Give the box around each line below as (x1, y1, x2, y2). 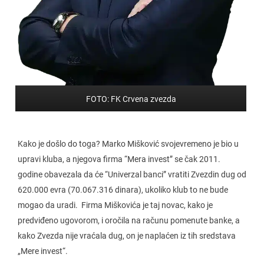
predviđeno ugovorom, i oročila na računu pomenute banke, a (18, 215, 240, 225)
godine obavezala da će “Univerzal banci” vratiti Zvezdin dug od (18, 169, 246, 179)
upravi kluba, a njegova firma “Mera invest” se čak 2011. (18, 154, 220, 164)
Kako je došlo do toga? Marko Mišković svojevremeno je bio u (18, 138, 239, 148)
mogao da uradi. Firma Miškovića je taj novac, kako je (18, 200, 213, 210)
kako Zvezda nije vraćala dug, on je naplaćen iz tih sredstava (18, 230, 236, 240)
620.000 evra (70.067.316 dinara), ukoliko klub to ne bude (18, 184, 228, 194)
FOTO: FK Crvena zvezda (85, 94, 176, 104)
